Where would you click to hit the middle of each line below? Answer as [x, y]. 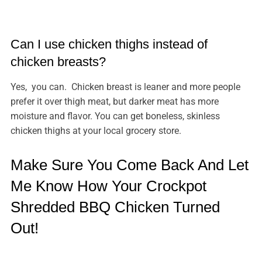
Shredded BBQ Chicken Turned [115, 207]
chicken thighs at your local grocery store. [99, 131]
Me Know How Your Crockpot [108, 186]
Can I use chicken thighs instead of [109, 44]
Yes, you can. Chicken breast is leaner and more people [125, 87]
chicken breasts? [58, 62]
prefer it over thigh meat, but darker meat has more [114, 101]
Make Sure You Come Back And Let [129, 165]
